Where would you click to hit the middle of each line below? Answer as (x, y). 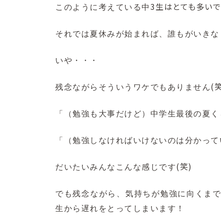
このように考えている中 (103, 7)
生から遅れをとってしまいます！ (120, 209)
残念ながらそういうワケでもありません (133, 87)
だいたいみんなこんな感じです (116, 167)
